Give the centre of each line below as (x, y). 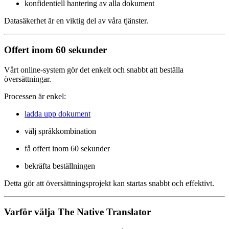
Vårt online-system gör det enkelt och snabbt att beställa (94, 70)
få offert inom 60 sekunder (67, 148)
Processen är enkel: (35, 96)
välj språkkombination (60, 131)
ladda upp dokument (58, 113)
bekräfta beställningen (60, 166)
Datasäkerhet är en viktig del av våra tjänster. (76, 21)
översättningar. (28, 79)
